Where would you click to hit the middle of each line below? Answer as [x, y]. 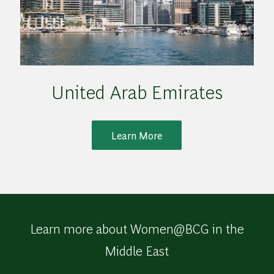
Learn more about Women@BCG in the [137, 228]
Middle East [137, 250]
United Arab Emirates [137, 92]
